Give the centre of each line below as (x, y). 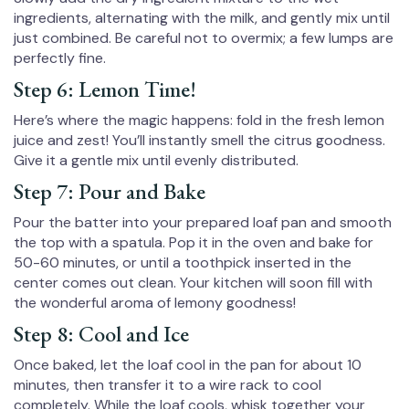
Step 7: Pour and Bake (110, 192)
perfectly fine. (60, 58)
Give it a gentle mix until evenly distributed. (156, 161)
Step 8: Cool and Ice (101, 334)
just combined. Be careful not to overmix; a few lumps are (204, 38)
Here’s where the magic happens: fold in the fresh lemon (199, 121)
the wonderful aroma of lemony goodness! (155, 303)
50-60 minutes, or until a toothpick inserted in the (183, 263)
